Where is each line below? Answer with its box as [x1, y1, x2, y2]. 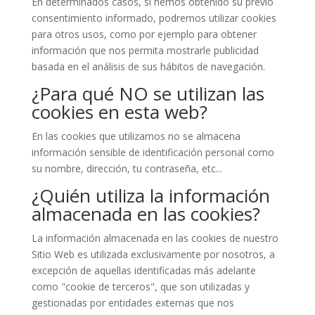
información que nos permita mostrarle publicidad [31, 44, 259, 57]
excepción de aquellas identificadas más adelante [31, 264, 256, 277]
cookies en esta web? [31, 99, 207, 124]
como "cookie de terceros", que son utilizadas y [31, 280, 250, 293]
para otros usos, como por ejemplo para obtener [31, 27, 257, 41]
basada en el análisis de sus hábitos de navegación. [31, 60, 265, 73]
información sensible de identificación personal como [31, 146, 274, 159]
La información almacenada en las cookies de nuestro [31, 231, 278, 245]
